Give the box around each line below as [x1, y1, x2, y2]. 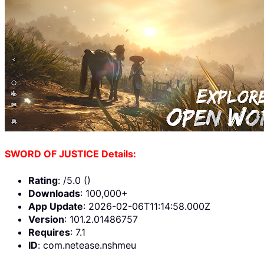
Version [28, 213, 64, 225]
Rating [28, 174, 58, 186]
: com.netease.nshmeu [38, 239, 136, 251]
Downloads [28, 187, 80, 199]
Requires [28, 226, 70, 238]
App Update [28, 200, 83, 212]
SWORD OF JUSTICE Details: [5, 148, 136, 160]
